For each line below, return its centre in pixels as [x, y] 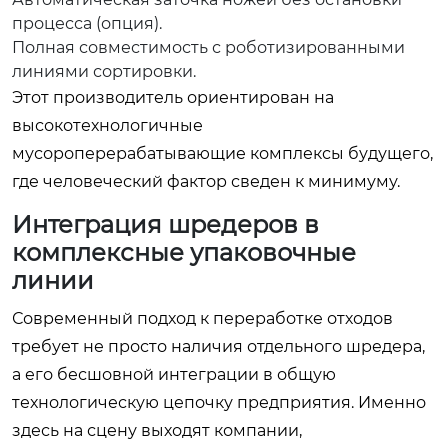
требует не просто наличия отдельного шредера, [218, 346]
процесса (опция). [87, 23]
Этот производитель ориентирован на [173, 97]
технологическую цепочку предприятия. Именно [219, 402]
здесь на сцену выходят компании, [157, 430]
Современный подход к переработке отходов [202, 318]
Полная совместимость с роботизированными [208, 47]
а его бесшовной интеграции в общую [174, 374]
